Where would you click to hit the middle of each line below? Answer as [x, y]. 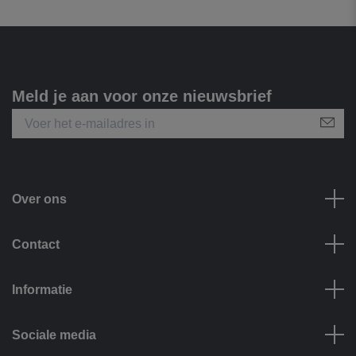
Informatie [42, 289]
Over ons [39, 199]
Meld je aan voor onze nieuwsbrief [142, 96]
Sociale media [54, 335]
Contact [36, 244]
